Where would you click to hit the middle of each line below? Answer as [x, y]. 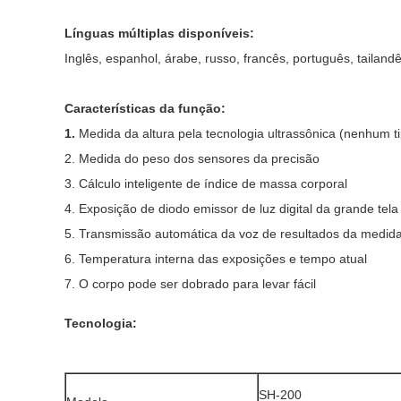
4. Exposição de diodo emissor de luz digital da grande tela [231, 209]
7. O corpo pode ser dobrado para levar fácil [190, 284]
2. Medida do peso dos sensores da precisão [192, 158]
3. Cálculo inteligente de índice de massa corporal [206, 183]
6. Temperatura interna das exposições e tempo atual [216, 259]
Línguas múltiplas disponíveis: [161, 33]
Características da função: [145, 108]
